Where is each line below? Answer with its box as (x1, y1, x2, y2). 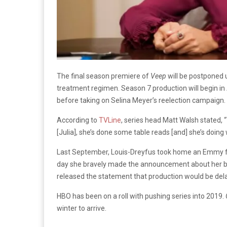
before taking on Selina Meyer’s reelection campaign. (57, 96, 225, 104)
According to (57, 116, 99, 124)
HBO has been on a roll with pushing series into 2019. (57, 192, 225, 200)
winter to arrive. (57, 204, 106, 212)
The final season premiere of (57, 71, 150, 80)
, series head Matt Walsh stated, (121, 116, 224, 124)
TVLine (99, 116, 121, 124)
